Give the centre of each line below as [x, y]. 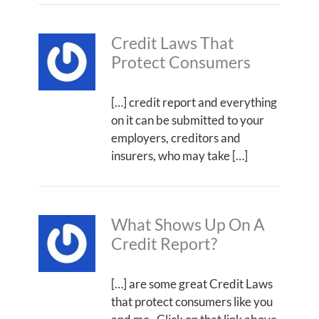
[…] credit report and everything [194, 102]
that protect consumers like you [192, 301]
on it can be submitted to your [188, 120]
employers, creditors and [176, 137]
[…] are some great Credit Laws [192, 283]
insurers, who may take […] [179, 155]
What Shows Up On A [188, 224]
